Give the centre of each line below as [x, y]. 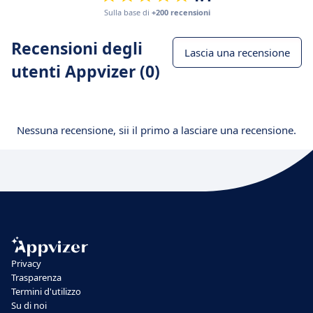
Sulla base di [128, 12]
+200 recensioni [181, 12]
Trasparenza [36, 277]
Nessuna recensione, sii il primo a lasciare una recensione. [156, 130]
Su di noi [29, 305]
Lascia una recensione [237, 52]
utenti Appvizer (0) [86, 71]
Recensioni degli [77, 48]
